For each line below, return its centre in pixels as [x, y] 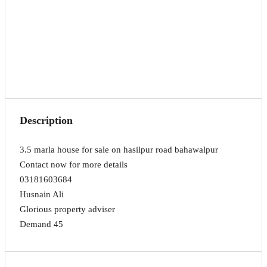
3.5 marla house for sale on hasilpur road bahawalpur [119, 150]
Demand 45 [41, 224]
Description [46, 120]
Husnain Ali [42, 194]
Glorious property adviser [67, 209]
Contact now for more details [74, 164]
